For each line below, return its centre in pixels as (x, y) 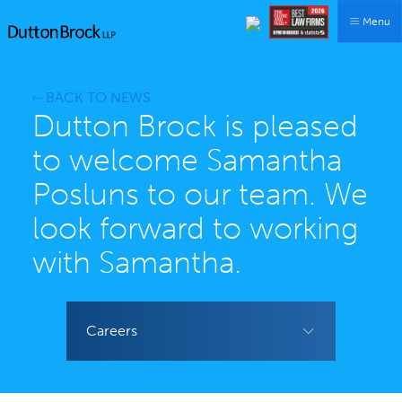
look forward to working (195, 228)
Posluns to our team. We (200, 194)
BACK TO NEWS (98, 97)
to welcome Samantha (187, 160)
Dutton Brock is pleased (195, 126)
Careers (111, 331)
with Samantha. (137, 262)
